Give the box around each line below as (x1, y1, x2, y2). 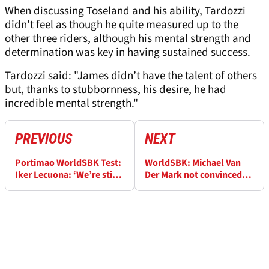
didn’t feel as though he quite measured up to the (5, 17, 238, 34)
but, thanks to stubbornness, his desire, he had (5, 82, 226, 98)
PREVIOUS (15, 130, 73, 148)
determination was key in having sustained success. (5, 44, 253, 61)
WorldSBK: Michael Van (145, 156, 241, 170)
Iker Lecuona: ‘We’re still (15, 168, 118, 182)
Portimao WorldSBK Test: (15, 156, 121, 170)
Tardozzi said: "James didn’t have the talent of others (5, 68, 257, 85)
